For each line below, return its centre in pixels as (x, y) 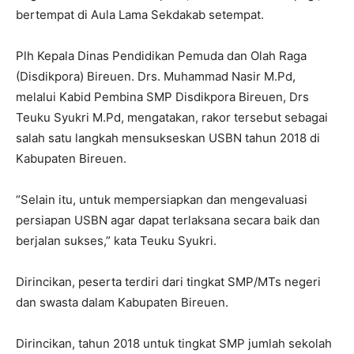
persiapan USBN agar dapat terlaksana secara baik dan (168, 220)
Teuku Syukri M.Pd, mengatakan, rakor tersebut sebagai (172, 117)
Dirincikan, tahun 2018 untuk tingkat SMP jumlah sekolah (174, 343)
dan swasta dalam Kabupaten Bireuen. (122, 302)
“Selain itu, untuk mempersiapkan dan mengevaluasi (162, 199)
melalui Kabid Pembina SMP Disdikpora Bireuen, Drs (162, 96)
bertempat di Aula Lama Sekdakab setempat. (140, 14)
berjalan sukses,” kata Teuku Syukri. (116, 240)
